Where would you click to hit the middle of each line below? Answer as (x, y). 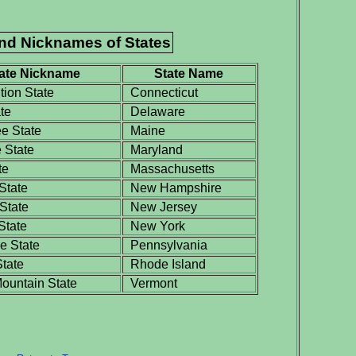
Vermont (150, 283)
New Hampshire (172, 188)
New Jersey (160, 207)
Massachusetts (169, 168)
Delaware (154, 111)
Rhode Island (164, 264)
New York (154, 226)
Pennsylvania (165, 245)
